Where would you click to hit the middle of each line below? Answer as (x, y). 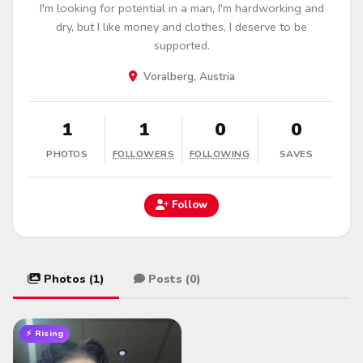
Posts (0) (175, 279)
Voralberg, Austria (187, 76)
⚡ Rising (45, 333)
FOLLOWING (220, 154)
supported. (181, 45)
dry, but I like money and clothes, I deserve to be (181, 26)
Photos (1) (74, 279)
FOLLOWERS (143, 154)
